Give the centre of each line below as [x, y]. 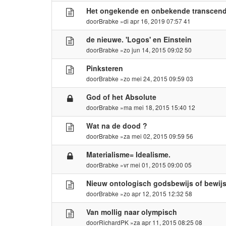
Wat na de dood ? [117, 125]
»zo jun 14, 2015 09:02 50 [155, 49]
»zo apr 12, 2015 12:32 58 [156, 193]
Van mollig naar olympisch [132, 212]
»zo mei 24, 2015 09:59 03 [156, 78]
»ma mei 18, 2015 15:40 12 [157, 107]
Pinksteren [105, 68]
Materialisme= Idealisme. [129, 154]
